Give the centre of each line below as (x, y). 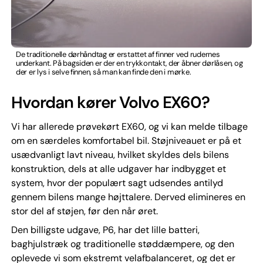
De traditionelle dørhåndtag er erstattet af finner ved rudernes (118, 55)
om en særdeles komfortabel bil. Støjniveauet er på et (126, 141)
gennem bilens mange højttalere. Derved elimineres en (128, 197)
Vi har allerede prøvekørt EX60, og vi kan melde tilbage (129, 127)
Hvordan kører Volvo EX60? (110, 103)
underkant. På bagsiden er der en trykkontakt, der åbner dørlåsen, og (129, 63)
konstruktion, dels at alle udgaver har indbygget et (118, 169)
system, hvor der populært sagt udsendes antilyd (117, 183)
